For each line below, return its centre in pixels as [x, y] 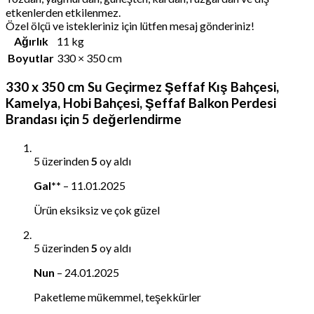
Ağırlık [31, 41]
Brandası [32, 120]
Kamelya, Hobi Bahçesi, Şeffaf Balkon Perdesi [141, 103]
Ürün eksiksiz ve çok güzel [97, 210]
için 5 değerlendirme [120, 120]
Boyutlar [31, 57]
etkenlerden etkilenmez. [63, 12]
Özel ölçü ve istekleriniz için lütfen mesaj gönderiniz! [130, 25]
